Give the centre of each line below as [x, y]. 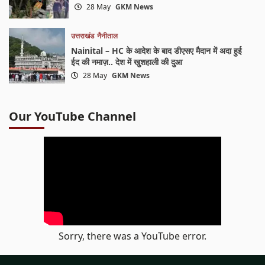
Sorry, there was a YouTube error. [132, 236]
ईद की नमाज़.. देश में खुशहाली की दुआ [126, 62]
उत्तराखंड [82, 35]
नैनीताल [107, 35]
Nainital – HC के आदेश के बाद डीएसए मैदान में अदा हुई [156, 50]
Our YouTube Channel [73, 117]
